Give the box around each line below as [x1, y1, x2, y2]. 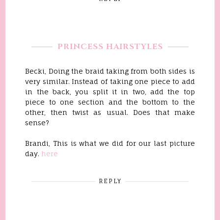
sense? [25, 118, 50, 127]
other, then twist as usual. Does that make [25, 108, 195, 116]
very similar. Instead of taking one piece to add [25, 77, 195, 85]
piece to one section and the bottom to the [25, 98, 195, 106]
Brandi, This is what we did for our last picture [25, 139, 195, 147]
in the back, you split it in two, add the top [25, 87, 195, 96]
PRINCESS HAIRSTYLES [57, 41, 163, 52]
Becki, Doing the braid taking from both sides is [25, 67, 195, 75]
